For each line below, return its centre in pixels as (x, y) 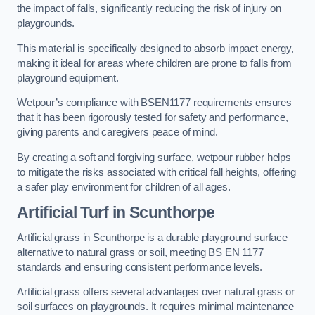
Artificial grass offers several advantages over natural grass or (156, 292)
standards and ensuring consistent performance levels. (140, 267)
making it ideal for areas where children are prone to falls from (154, 63)
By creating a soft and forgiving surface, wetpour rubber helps (154, 157)
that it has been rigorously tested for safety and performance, (153, 118)
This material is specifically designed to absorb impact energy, (155, 48)
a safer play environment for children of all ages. (124, 187)
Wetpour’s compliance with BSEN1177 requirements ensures (155, 103)
